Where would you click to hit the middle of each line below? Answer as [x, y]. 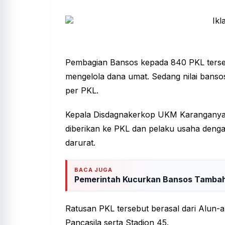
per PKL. [82, 90]
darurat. [80, 142]
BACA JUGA [93, 170]
